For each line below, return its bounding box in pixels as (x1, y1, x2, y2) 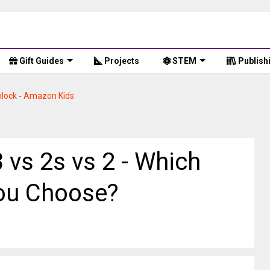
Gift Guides (17, 56, 64, 66)
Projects (102, 56, 139, 66)
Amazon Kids (24, 91, 74, 101)
